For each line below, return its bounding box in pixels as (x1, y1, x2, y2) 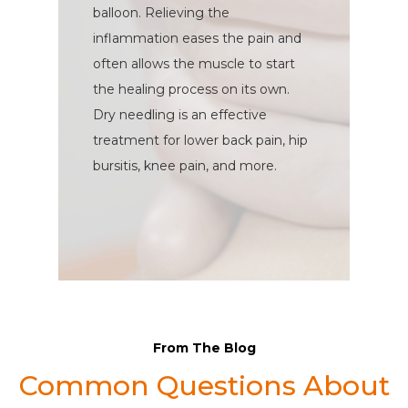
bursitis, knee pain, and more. (93, 158, 278, 175)
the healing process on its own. (93, 81, 291, 98)
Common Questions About (18, 369, 390, 403)
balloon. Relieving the (93, 5, 230, 22)
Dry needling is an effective (93, 107, 268, 124)
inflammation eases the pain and (93, 30, 302, 47)
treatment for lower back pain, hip (93, 132, 309, 149)
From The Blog (152, 340, 256, 357)
